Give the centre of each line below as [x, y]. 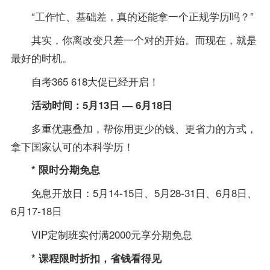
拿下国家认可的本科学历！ [72, 146]
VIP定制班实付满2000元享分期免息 [111, 234]
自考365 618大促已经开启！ [95, 81]
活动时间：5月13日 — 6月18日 [102, 105]
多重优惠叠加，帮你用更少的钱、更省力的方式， [144, 128]
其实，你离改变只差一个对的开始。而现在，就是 [144, 39]
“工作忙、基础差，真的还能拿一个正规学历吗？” [142, 16]
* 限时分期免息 [65, 170]
